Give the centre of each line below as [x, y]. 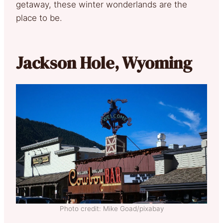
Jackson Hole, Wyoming [104, 62]
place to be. [39, 18]
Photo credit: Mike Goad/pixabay [111, 209]
